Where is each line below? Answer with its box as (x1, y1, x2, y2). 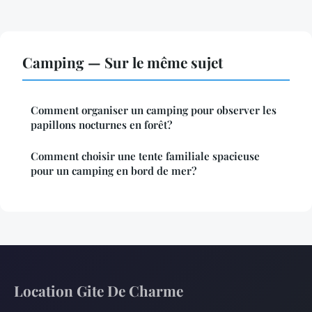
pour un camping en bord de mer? (31, 163, 196, 178)
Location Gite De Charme (14, 280, 183, 300)
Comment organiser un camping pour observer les (31, 102, 276, 117)
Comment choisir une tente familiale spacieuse (31, 148, 260, 163)
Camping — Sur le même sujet (22, 52, 223, 72)
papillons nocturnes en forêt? (31, 117, 172, 132)
